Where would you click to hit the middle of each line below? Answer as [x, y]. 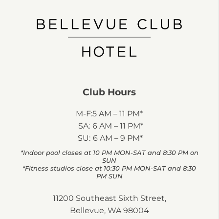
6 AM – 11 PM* [118, 126]
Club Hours [109, 92]
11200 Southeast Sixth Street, [109, 198]
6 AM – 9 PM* [118, 138]
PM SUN [109, 176]
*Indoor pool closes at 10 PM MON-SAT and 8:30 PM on [109, 153]
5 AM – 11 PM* [118, 114]
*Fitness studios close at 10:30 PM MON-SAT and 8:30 [109, 169]
